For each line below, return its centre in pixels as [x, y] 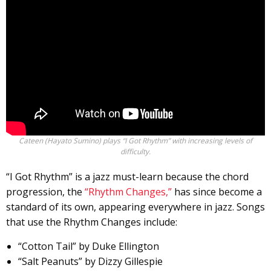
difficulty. [135, 151]
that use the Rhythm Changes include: [92, 222]
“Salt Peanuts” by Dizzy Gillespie [90, 261]
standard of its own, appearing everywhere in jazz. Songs [135, 207]
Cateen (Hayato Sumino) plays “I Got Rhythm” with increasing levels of [135, 140]
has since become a [217, 191]
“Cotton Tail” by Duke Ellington [89, 246]
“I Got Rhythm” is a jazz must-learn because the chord [127, 176]
